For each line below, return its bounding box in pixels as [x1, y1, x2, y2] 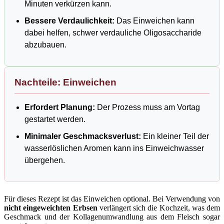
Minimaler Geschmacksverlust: [24, 132, 141, 141]
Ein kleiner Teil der [141, 132, 209, 141]
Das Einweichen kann [114, 16, 194, 25]
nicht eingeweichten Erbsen [4, 203, 97, 212]
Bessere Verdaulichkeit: [24, 16, 114, 25]
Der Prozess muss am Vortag [95, 103, 200, 112]
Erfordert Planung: [24, 103, 95, 112]
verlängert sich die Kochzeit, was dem [97, 203, 220, 212]
